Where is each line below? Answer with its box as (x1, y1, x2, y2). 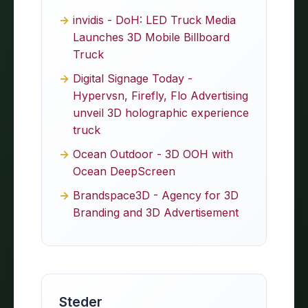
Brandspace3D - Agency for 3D (73, 188, 239, 202)
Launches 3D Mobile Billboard (73, 30, 230, 44)
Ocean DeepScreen (73, 164, 175, 178)
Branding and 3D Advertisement (73, 205, 239, 219)
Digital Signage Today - (73, 71, 192, 85)
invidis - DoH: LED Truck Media (73, 12, 236, 27)
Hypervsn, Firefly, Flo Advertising (73, 88, 248, 102)
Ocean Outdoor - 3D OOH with (73, 146, 233, 161)
